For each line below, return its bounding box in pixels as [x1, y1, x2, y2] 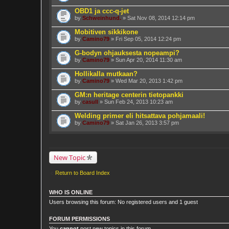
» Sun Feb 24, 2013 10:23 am [98, 98, 173, 105]
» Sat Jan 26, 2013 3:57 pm [109, 119, 179, 126]
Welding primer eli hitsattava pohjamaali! [75, 111, 205, 120]
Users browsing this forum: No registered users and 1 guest [49, 199, 198, 205]
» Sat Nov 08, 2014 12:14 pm [121, 14, 195, 21]
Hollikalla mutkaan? [75, 70, 138, 78]
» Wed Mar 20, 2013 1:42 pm [109, 77, 182, 84]
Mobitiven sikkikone [75, 28, 138, 36]
